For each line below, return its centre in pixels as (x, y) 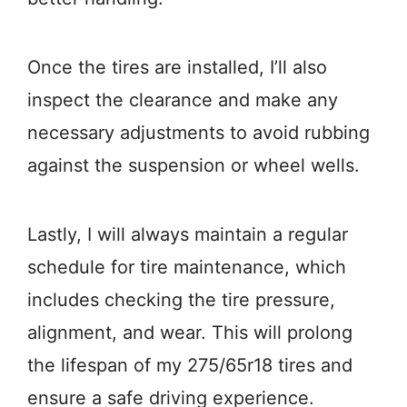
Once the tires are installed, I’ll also (177, 68)
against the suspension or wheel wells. (194, 166)
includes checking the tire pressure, (181, 300)
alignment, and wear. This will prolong (190, 333)
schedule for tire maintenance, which (187, 268)
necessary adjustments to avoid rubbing (199, 133)
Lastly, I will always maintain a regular (188, 235)
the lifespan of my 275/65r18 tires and (190, 366)
